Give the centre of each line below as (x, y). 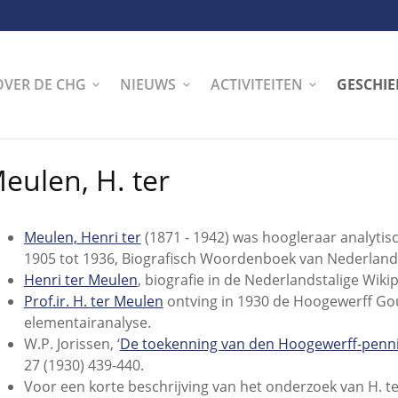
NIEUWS (148, 84)
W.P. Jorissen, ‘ (72, 344)
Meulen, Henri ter (82, 238)
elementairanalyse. (87, 323)
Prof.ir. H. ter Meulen (93, 302)
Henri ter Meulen (80, 280)
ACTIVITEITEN (256, 84)
